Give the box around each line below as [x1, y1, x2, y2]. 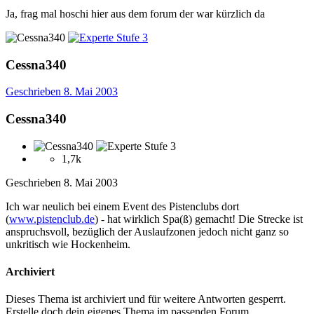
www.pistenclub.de [9, 212, 95, 225]
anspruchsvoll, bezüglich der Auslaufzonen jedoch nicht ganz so [6, 225, 289, 238]
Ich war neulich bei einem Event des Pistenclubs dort [6, 200, 239, 212]
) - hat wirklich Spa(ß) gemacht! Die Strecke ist [95, 212, 303, 225]
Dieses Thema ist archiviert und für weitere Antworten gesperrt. [6, 293, 286, 306]
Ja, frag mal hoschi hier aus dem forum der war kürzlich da [6, 7, 265, 20]
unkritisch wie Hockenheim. [6, 238, 130, 250]
